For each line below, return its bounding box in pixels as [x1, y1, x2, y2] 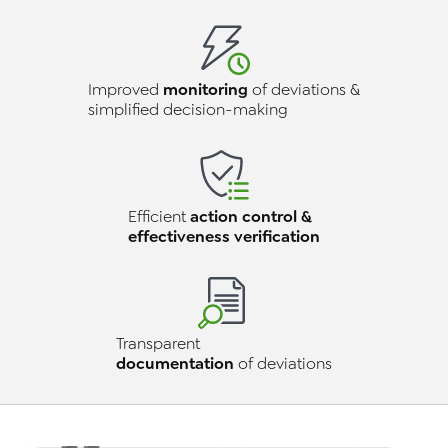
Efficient [128, 208, 190, 226]
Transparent [116, 335, 200, 353]
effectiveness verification [128, 227, 320, 246]
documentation [116, 354, 234, 373]
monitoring [163, 80, 248, 99]
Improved [88, 81, 163, 99]
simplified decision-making [88, 101, 288, 119]
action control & [190, 207, 312, 226]
